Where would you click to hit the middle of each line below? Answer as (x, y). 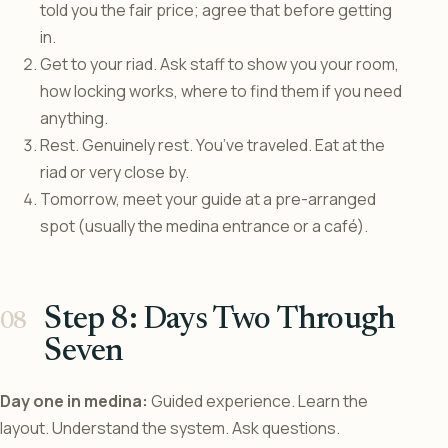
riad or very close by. (114, 172)
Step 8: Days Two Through (220, 320)
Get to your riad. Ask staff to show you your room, (219, 64)
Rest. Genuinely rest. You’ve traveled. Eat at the (212, 145)
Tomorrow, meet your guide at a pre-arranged (208, 199)
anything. (74, 118)
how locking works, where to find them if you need (221, 91)
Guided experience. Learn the (258, 401)
